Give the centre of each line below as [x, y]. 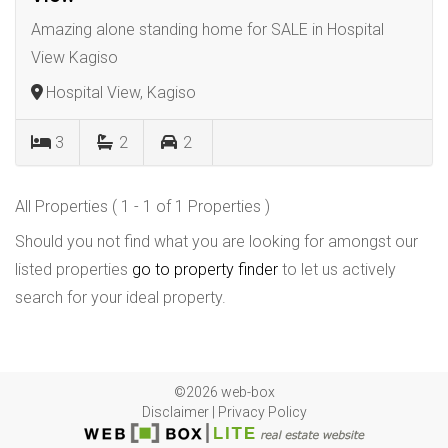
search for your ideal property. [120, 297]
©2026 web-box [224, 392]
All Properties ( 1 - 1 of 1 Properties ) [142, 206]
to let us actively [337, 269]
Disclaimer [175, 412]
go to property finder [205, 269]
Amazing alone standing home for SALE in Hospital [207, 29]
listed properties [73, 269]
